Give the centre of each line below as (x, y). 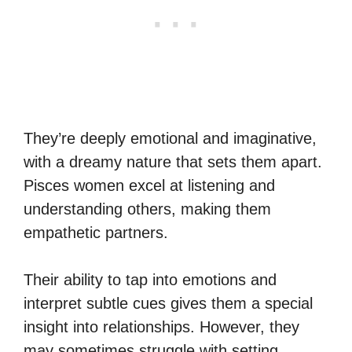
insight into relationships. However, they (161, 326)
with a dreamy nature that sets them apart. (173, 161)
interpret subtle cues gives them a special (168, 303)
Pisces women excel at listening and (149, 185)
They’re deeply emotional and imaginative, (170, 138)
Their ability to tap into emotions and (150, 279)
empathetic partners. (96, 232)
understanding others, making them (147, 209)
